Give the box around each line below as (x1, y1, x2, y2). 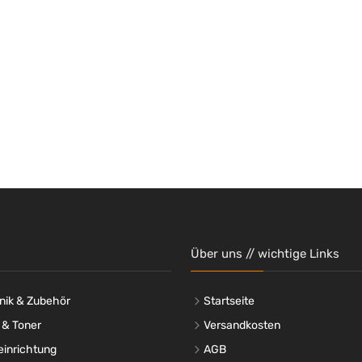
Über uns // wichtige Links (191, 246, 339, 261)
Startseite (204, 293, 255, 308)
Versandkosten (204, 318, 280, 332)
